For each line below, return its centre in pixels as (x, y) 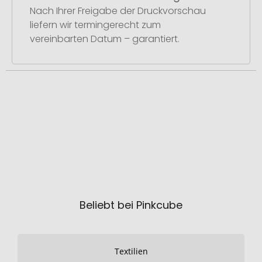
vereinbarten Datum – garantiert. (105, 39)
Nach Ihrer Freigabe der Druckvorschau (118, 11)
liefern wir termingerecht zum (95, 25)
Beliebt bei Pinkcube (131, 205)
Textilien (131, 251)
